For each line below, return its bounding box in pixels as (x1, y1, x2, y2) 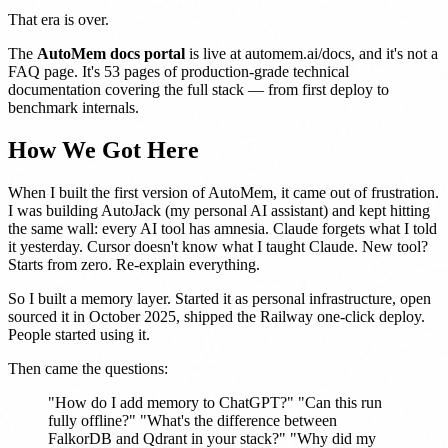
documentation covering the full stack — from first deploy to (8, 80, 389, 98)
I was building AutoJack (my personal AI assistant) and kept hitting (8, 201, 430, 219)
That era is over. (8, 10, 109, 28)
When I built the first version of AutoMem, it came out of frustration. (8, 183, 439, 201)
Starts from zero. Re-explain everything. (8, 255, 260, 273)
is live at (185, 44, 245, 62)
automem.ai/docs (245, 44, 351, 62)
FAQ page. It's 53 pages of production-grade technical (8, 62, 349, 80)
